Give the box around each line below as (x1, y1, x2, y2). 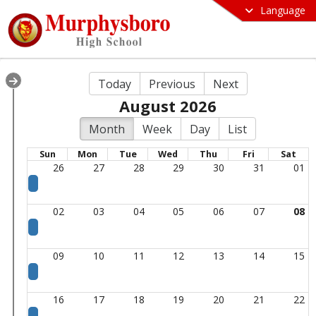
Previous (148, 75, 195, 92)
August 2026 (119, 95, 217, 116)
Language (260, 4, 305, 17)
